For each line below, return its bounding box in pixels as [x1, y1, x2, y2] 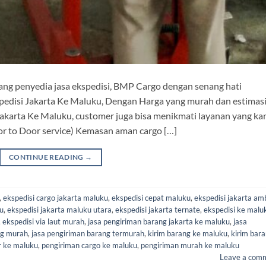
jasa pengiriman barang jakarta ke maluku [88, 217, 230, 227]
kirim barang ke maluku [148, 229, 227, 239]
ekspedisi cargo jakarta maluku [3, 193, 108, 203]
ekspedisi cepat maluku [112, 193, 191, 203]
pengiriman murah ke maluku [141, 240, 239, 251]
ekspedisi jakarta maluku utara [7, 205, 112, 215]
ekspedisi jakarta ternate [115, 205, 200, 215]
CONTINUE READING [9, 152, 85, 161]
